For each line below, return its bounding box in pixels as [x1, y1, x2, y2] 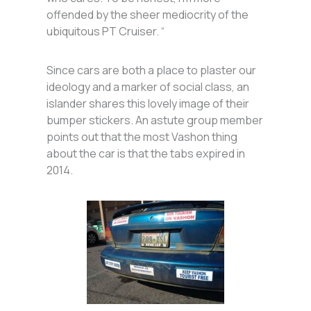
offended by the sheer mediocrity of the [47, 6, 249, 22]
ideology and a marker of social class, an [47, 78, 250, 94]
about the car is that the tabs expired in [47, 145, 246, 161]
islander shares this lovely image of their [47, 95, 250, 111]
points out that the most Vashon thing [47, 128, 238, 144]
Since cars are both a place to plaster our [47, 62, 257, 78]
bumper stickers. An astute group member [47, 112, 264, 128]
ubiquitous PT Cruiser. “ [47, 23, 165, 39]
